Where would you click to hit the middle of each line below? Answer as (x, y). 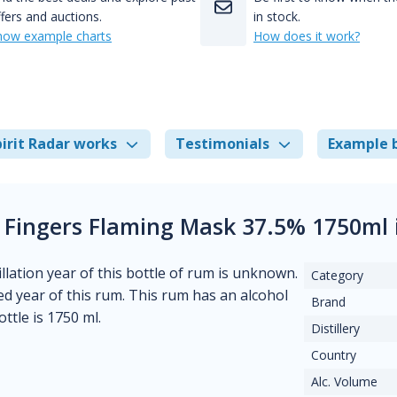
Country (334, 355)
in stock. (277, 16)
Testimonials (222, 144)
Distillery (336, 328)
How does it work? (307, 36)
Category (338, 275)
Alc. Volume (345, 381)
